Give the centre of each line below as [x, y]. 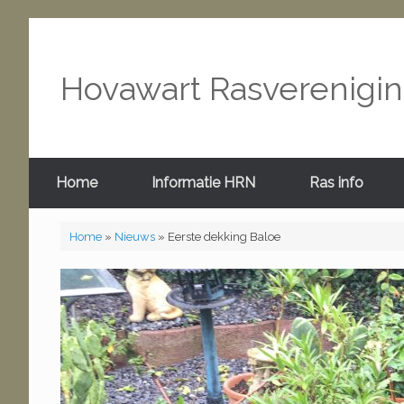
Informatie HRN [203, 183]
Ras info [336, 183]
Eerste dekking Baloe [224, 236]
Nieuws [134, 236]
